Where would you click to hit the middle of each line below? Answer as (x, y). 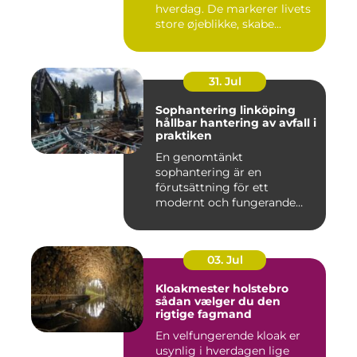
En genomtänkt (199, 157)
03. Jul (225, 260)
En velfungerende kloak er (228, 336)
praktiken (184, 136)
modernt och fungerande (226, 203)
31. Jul (225, 82)
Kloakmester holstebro (222, 289)
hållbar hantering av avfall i (236, 123)
